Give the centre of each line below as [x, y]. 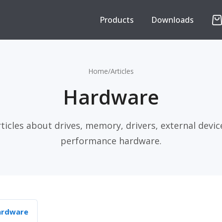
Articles [122, 71]
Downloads [172, 20]
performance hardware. [111, 141]
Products [117, 20]
